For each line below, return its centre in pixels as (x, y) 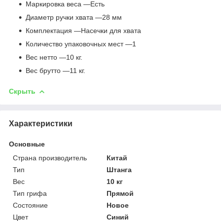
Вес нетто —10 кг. (54, 57)
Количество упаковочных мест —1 (81, 44)
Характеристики (41, 123)
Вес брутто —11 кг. (55, 70)
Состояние (30, 205)
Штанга (119, 169)
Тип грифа (30, 193)
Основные (27, 144)
